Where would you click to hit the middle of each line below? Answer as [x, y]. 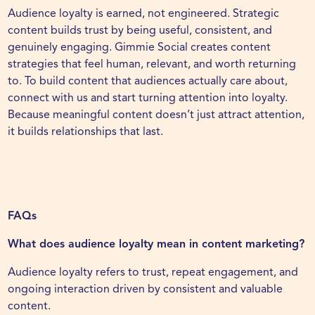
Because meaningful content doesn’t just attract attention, [156, 116]
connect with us [48, 99]
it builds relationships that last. [86, 133]
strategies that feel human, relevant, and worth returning [152, 65]
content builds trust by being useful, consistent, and [140, 31]
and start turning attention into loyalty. [188, 99]
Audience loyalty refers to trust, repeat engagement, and [153, 273]
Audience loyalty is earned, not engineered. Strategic [144, 14]
